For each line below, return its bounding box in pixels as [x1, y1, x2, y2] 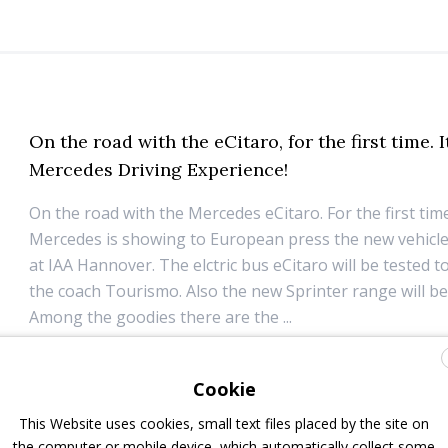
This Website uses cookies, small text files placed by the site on [19, 413, 429, 433]
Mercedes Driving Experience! [29, 158, 289, 182]
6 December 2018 [49, 351, 151, 369]
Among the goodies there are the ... [29, 306, 293, 329]
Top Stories [189, 351, 255, 369]
